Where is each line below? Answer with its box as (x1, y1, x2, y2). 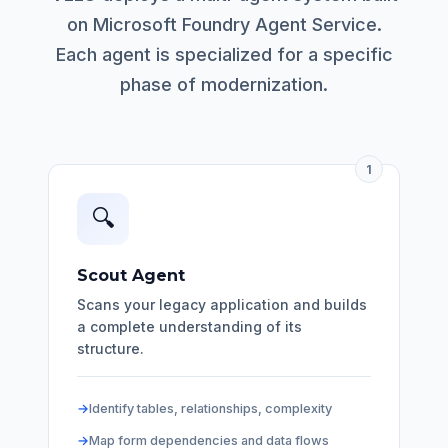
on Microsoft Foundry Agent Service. (66, 14, 382, 36)
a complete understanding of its (77, 318, 302, 336)
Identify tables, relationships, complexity (89, 401, 332, 417)
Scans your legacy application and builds (77, 296, 367, 314)
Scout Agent (77, 266, 185, 286)
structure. (77, 340, 144, 358)
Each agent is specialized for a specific (55, 44, 393, 66)
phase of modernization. (120, 74, 328, 96)
